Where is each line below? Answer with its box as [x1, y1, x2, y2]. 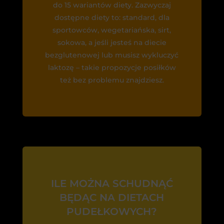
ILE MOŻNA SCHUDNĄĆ [50, 177, 173, 190]
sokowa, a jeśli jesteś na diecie [57, 38, 166, 47]
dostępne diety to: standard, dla [54, 13, 169, 22]
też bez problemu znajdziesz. [59, 75, 164, 85]
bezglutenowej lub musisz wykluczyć [45, 50, 179, 60]
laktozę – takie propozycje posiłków [47, 63, 176, 72]
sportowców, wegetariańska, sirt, [52, 25, 171, 35]
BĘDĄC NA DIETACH [59, 191, 164, 204]
